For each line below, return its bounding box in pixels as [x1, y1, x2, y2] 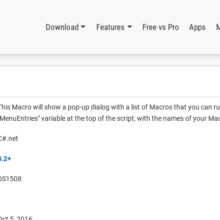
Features [96, 22, 125, 32]
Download [45, 22, 79, 32]
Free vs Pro [142, 22, 179, 32]
